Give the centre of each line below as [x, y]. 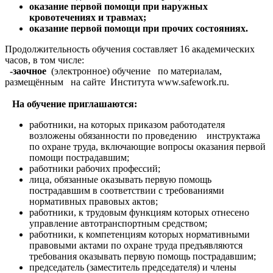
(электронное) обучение [98, 71]
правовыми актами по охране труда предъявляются [136, 245]
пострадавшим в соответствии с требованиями [130, 190]
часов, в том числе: [44, 60]
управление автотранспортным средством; [118, 223]
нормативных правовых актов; [94, 201]
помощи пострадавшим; [79, 157]
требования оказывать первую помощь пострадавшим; [143, 256]
